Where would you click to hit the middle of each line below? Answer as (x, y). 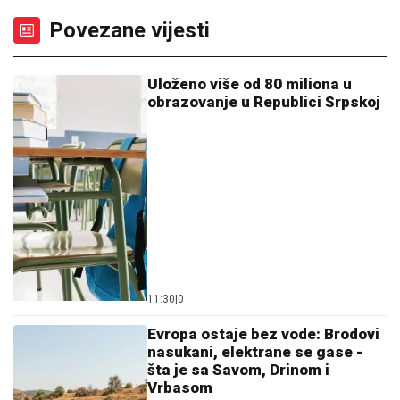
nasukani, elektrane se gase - (255, 352)
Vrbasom (180, 387)
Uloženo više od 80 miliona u (250, 84)
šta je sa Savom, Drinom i (238, 370)
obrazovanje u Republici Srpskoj (264, 102)
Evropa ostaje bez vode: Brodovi (263, 334)
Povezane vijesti (129, 30)
